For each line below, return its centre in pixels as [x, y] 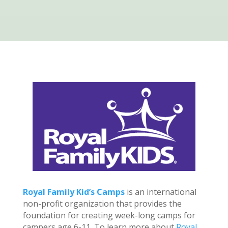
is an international [160, 192]
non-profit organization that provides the [102, 204]
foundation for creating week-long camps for [109, 215]
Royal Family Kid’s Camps [74, 192]
